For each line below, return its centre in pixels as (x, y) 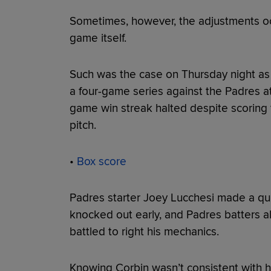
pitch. (83, 125)
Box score (101, 161)
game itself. (98, 38)
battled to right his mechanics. (144, 231)
